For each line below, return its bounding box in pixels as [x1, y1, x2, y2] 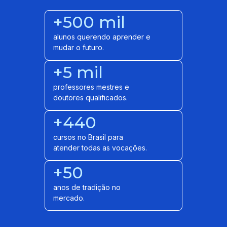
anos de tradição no [53, 183, 121, 192]
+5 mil [53, 62, 103, 83]
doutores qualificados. [53, 93, 128, 102]
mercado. [53, 194, 85, 203]
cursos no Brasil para [53, 133, 123, 142]
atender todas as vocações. [53, 143, 147, 153]
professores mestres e [53, 83, 129, 92]
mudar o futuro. [53, 43, 104, 52]
